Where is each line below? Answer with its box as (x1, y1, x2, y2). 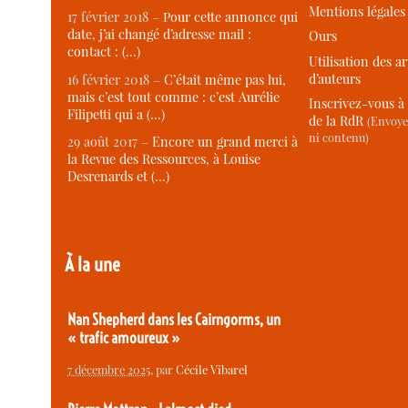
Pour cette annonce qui (163, 8, 299, 26)
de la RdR (309, 112, 364, 130)
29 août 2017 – (67, 133, 153, 151)
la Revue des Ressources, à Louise (67, 150, 261, 168)
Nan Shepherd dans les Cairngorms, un (67, 310, 281, 329)
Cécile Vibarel (176, 362, 249, 378)
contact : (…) (67, 43, 141, 61)
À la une (65, 251, 121, 277)
